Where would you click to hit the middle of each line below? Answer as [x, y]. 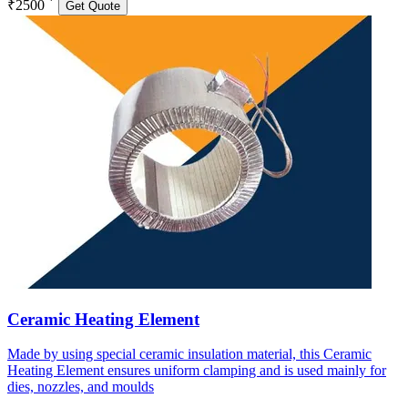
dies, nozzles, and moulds [81, 387]
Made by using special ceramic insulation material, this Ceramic [189, 354]
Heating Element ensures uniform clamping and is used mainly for [197, 371]
